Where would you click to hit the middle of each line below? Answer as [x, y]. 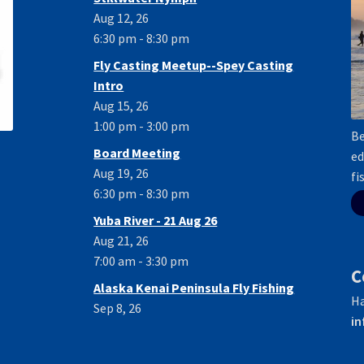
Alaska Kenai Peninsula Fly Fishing [194, 288]
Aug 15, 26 [121, 106]
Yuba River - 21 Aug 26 [156, 221]
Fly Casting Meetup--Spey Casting [194, 65]
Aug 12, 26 [121, 18]
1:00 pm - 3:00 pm [142, 126]
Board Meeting [137, 153]
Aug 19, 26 [121, 173]
